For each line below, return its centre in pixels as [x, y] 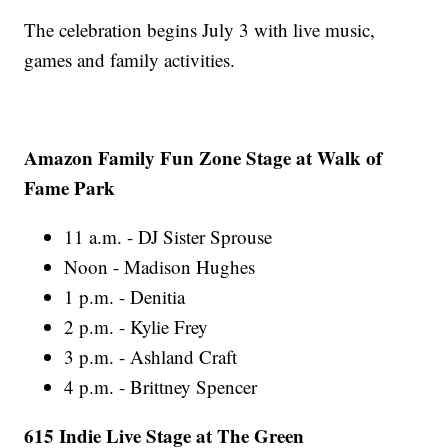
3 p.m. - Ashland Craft [151, 357]
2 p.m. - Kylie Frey [136, 327]
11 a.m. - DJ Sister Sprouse [168, 237]
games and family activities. [130, 60]
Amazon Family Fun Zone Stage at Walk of [203, 158]
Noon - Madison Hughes [160, 267]
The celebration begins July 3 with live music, [200, 30]
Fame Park [70, 188]
